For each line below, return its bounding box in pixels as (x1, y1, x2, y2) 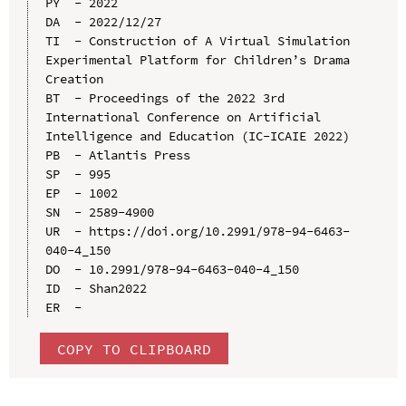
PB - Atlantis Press (44, 147, 190, 164)
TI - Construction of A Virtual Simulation (44, 33, 350, 50)
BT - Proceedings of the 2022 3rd (44, 90, 285, 107)
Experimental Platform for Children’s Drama (44, 52, 350, 69)
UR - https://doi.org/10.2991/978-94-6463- (44, 223, 350, 240)
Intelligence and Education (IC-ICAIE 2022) (44, 128, 350, 145)
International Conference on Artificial (44, 109, 321, 126)
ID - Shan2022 (44, 280, 147, 297)
